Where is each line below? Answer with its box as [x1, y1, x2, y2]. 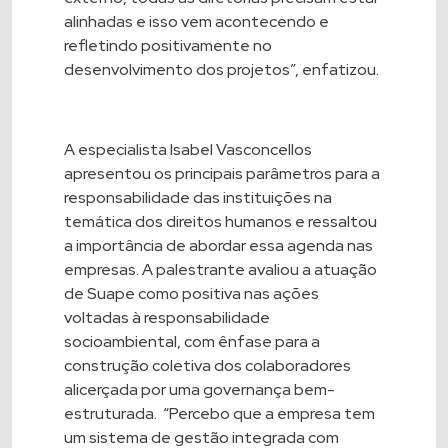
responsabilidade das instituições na [64, 187, 332, 209]
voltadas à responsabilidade [64, 307, 270, 329]
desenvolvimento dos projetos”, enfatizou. [64, 59, 379, 81]
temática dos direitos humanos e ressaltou [64, 211, 377, 233]
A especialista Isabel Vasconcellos [64, 139, 312, 161]
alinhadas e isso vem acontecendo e [64, 11, 329, 33]
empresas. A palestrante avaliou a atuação [64, 259, 377, 281]
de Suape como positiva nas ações [64, 283, 319, 305]
